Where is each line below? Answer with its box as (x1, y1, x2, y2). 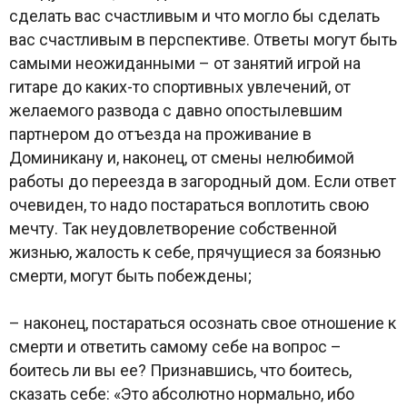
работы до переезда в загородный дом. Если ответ (9, 171, 396, 191)
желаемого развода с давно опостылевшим (9, 100, 342, 120)
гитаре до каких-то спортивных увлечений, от (9, 76, 351, 96)
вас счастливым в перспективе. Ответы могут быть (9, 29, 397, 49)
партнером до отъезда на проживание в (9, 124, 312, 144)
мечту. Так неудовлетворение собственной (9, 218, 337, 238)
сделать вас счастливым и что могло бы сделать (9, 5, 380, 25)
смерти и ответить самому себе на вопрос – (9, 336, 342, 356)
